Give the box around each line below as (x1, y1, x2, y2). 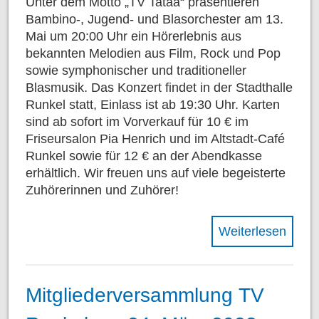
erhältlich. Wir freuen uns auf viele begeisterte (26, 166, 286, 181)
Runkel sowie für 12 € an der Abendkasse (26, 149, 262, 164)
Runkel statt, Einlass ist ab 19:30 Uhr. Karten (26, 98, 280, 113)
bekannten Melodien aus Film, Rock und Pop (26, 46, 281, 61)
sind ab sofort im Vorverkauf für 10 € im (26, 115, 249, 130)
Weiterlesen (219, 224, 286, 239)
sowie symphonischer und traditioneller (26, 63, 246, 78)
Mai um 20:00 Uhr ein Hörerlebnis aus (26, 29, 241, 44)
